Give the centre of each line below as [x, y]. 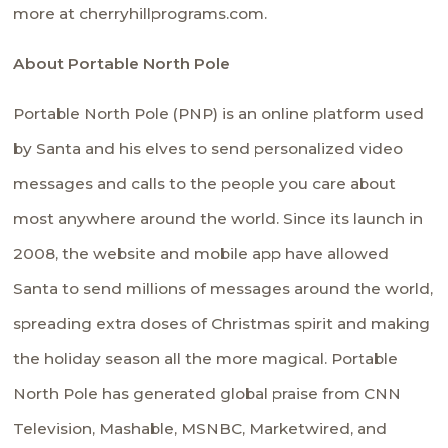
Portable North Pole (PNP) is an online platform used [219, 113]
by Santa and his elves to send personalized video [208, 148]
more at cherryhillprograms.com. [140, 13]
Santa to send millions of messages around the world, [223, 288]
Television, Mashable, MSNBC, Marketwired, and [200, 428]
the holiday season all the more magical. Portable [206, 358]
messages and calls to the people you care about [205, 183]
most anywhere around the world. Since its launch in [218, 218]
